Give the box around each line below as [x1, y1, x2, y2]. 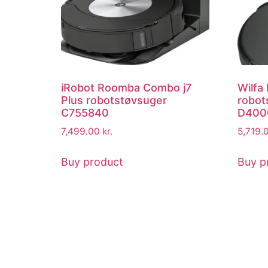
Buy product [61, 155, 123, 168]
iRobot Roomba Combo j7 [61, 81, 191, 94]
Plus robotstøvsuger [61, 93, 167, 106]
